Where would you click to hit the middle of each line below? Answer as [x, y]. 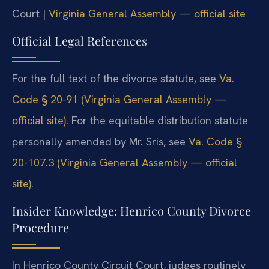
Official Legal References [80, 40]
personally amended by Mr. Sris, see [100, 141]
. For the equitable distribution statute [157, 120]
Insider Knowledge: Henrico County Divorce [131, 211]
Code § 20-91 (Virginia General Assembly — [119, 99]
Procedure [41, 228]
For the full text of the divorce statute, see [116, 78]
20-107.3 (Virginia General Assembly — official [125, 162]
